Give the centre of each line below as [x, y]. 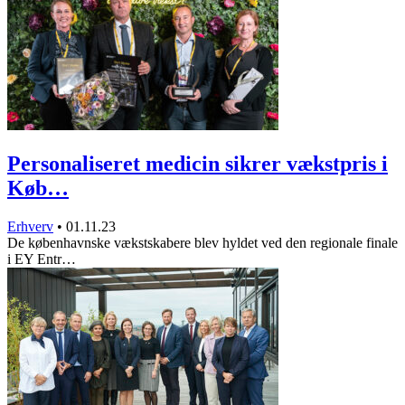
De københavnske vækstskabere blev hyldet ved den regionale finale [202, 243]
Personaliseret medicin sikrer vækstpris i [198, 164]
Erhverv [30, 227]
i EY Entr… [42, 259]
